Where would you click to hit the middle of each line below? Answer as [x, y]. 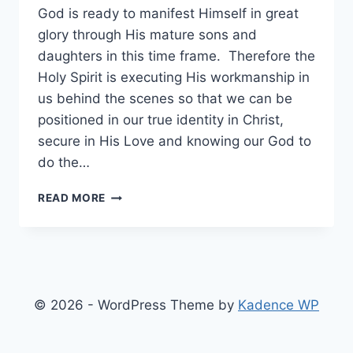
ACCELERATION [150, 244]
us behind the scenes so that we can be [165, 99]
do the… [64, 163]
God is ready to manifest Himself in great [168, 14]
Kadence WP [279, 305]
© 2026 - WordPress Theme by [136, 305]
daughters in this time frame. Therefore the [176, 56]
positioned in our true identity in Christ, [161, 120]
